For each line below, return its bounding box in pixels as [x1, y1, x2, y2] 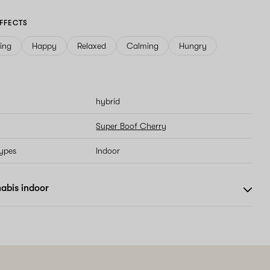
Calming [127, 41, 159, 51]
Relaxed [77, 41, 107, 51]
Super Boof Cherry [96, 121, 167, 131]
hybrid [96, 96, 121, 106]
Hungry [179, 41, 207, 51]
